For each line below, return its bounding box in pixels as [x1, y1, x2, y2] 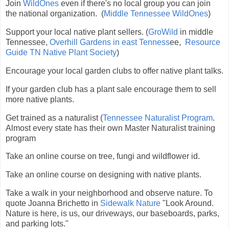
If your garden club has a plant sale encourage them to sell [6, 84, 216, 94]
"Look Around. [161, 199, 214, 208]
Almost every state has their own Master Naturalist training [6, 123, 215, 132]
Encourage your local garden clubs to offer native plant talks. [6, 66, 223, 75]
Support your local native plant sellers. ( [6, 28, 148, 37]
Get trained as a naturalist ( [6, 113, 103, 122]
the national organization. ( [6, 9, 104, 18]
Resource [185, 38, 220, 47]
